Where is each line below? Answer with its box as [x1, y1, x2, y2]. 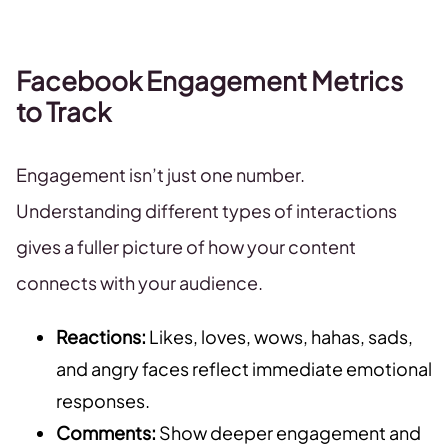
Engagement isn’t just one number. [16, 163, 305, 187]
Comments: [56, 421, 156, 445]
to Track [16, 95, 111, 129]
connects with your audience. [16, 271, 263, 295]
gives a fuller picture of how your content [16, 235, 356, 259]
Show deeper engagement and [156, 421, 421, 445]
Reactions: [56, 325, 146, 349]
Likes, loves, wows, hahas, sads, [146, 325, 413, 349]
